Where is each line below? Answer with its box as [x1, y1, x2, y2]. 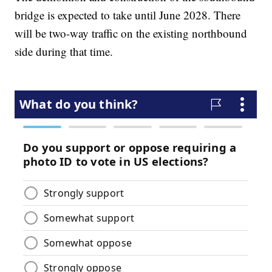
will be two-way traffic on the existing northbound [15, 25, 248, 41]
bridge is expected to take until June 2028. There [15, 7, 241, 22]
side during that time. [15, 43, 114, 59]
